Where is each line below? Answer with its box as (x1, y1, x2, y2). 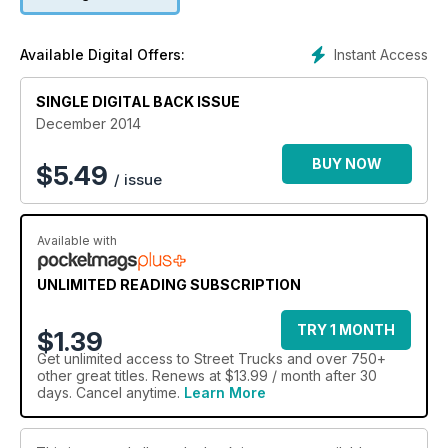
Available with (37, 233, 117, 249)
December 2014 (36, 115, 141, 133)
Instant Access (334, 46, 428, 64)
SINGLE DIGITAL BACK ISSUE (36, 93, 240, 111)
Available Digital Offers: (20, 46, 185, 64)
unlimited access (64, 350, 173, 368)
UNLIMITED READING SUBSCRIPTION (37, 276, 301, 294)
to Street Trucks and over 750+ (173, 350, 386, 368)
